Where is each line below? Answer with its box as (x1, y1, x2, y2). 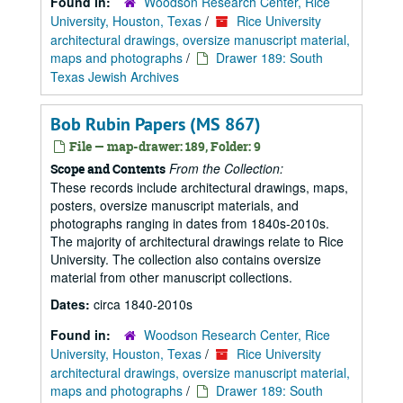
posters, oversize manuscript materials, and (50, 196, 299, 214)
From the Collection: (169, 159, 283, 177)
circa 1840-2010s (94, 295, 193, 313)
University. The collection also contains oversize (50, 250, 321, 268)
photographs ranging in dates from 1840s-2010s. (50, 214, 329, 232)
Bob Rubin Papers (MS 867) (50, 112, 261, 136)
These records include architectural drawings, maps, (50, 178, 348, 196)
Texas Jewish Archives (50, 67, 179, 85)
